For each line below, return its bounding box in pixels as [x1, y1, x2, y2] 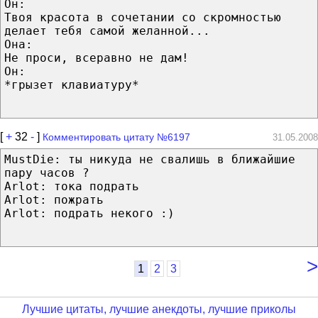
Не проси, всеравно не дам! [4, 50, 189, 65]
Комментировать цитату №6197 [43, 131, 190, 143]
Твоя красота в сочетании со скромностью [4, 10, 281, 24]
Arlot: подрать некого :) [4, 206, 175, 220]
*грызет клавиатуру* [4, 77, 139, 92]
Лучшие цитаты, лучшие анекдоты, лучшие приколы [22, 303, 296, 316]
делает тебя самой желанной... [4, 23, 210, 38]
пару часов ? [4, 165, 89, 180]
